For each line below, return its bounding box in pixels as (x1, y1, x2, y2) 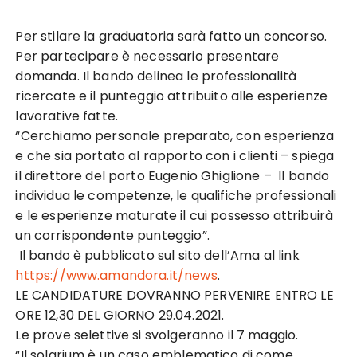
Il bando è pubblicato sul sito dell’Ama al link (15, 246, 300, 265)
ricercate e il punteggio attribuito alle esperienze (15, 87, 328, 105)
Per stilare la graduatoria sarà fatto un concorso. (15, 27, 327, 45)
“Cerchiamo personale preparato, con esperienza (15, 127, 335, 145)
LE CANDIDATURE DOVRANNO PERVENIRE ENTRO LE (15, 286, 334, 304)
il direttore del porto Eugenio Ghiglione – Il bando (15, 167, 330, 185)
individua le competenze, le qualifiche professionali (15, 186, 337, 205)
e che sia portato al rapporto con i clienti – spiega (15, 147, 335, 165)
